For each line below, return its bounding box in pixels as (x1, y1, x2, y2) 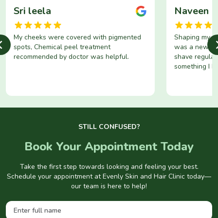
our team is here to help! (71, 181, 147, 191)
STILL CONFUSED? (78, 122, 140, 131)
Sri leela (14, 4, 52, 18)
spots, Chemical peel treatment (14, 42, 111, 52)
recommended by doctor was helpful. (14, 52, 129, 61)
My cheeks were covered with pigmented (14, 32, 142, 42)
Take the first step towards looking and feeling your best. (19, 162, 199, 171)
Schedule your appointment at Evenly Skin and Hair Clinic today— (7, 171, 211, 181)
